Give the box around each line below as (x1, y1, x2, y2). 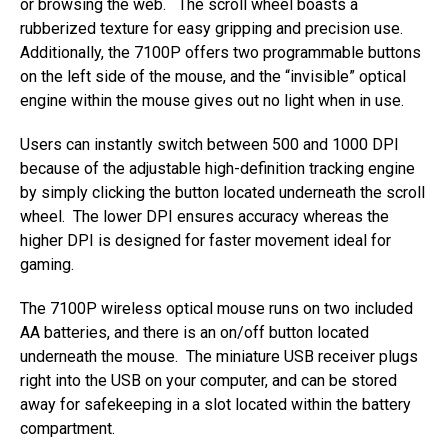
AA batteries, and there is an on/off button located (20, 322, 369, 342)
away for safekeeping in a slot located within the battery (20, 394, 411, 414)
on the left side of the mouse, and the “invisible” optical (20, 66, 406, 86)
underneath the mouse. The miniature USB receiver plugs (20, 346, 418, 366)
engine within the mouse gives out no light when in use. (20, 90, 404, 110)
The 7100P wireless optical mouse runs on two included (20, 298, 413, 318)
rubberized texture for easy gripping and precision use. (20, 18, 407, 38)
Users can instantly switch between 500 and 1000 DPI (20, 134, 399, 154)
